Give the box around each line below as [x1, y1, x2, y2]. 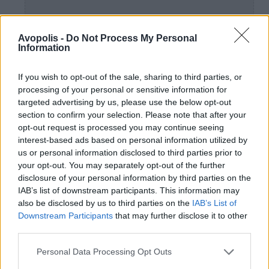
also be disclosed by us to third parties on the [18, 198, 192, 208]
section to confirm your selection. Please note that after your [18, 109, 246, 119]
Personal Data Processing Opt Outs [37, 247, 172, 256]
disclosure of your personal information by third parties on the [18, 172, 251, 183]
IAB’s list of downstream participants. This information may [18, 185, 240, 195]
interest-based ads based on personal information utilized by [18, 134, 247, 145]
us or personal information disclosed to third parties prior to [18, 147, 242, 157]
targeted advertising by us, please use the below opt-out [18, 97, 231, 107]
